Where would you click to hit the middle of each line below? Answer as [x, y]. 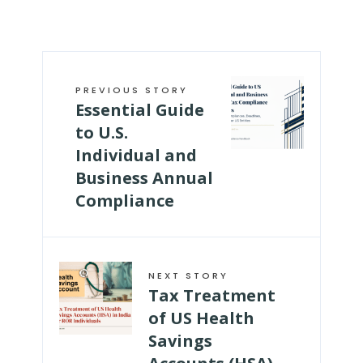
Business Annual [144, 177]
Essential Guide [140, 109]
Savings [180, 340]
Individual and [136, 155]
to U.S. [102, 132]
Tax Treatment [212, 295]
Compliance [125, 200]
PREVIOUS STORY [132, 90]
